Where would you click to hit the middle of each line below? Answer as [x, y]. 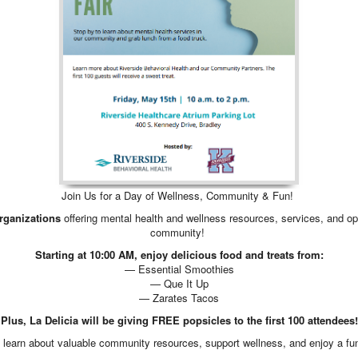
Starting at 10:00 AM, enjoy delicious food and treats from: [179, 255]
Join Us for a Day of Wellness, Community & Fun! [179, 196]
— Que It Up [179, 284]
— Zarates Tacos [179, 298]
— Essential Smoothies [179, 269]
